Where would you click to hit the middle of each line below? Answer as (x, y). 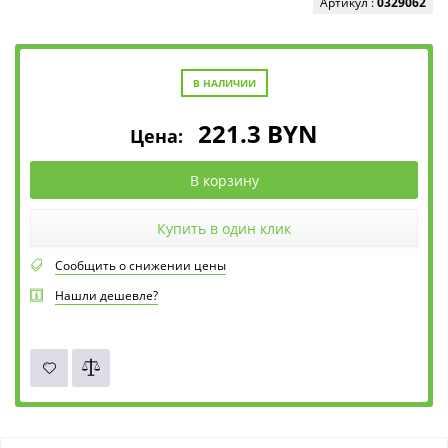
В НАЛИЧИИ (224, 83)
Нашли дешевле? (106, 296)
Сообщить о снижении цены (140, 266)
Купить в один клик (224, 228)
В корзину (224, 180)
